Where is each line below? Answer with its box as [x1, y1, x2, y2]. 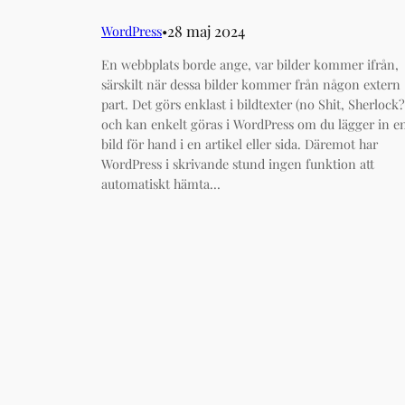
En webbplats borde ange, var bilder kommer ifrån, [101, 54, 399, 73]
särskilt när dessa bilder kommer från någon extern [101, 74, 400, 93]
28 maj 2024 [167, 21, 245, 42]
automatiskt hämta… [101, 174, 221, 193]
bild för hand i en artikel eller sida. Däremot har [101, 134, 378, 153]
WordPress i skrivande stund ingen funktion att [101, 154, 374, 173]
